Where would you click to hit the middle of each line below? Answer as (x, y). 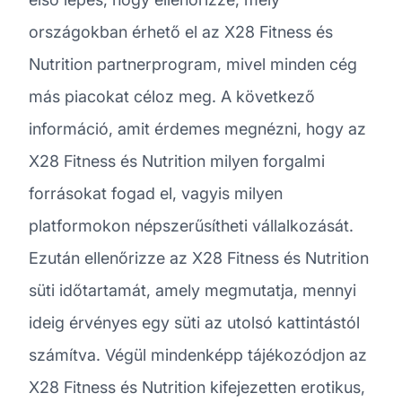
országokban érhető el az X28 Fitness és (181, 31)
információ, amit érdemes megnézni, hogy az (197, 128)
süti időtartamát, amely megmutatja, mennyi (192, 290)
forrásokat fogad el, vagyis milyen (156, 193)
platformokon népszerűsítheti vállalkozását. (191, 225)
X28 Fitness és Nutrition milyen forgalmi (177, 161)
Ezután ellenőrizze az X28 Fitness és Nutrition (199, 258)
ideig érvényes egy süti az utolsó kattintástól (194, 322)
